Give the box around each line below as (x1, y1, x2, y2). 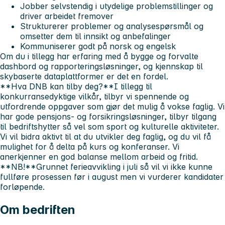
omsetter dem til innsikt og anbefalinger (20, 31, 171, 41)
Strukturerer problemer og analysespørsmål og (20, 21, 203, 31)
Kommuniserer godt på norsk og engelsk (20, 41, 176, 51)
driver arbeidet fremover (20, 11, 114, 21)
